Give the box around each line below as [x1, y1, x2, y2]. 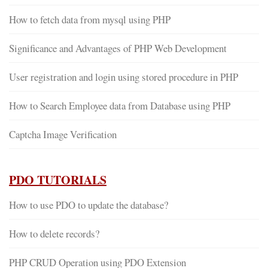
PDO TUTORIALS [9, 171, 106, 189]
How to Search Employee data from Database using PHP [9, 99, 230, 113]
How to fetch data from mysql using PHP [9, 13, 170, 27]
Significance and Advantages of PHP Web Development [9, 41, 227, 56]
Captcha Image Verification [9, 127, 117, 142]
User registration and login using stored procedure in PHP [9, 70, 238, 84]
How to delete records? [9, 227, 99, 241]
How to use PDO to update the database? [9, 198, 168, 212]
